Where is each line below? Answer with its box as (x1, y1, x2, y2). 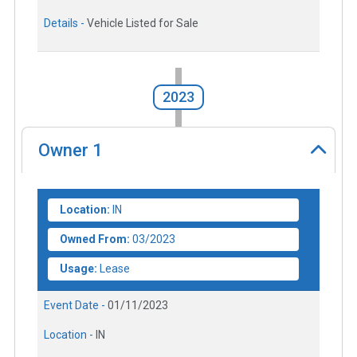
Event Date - (44, 298, 108, 312)
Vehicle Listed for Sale (87, 17, 198, 30)
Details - (44, 17, 87, 30)
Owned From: (60, 232, 130, 245)
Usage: (60, 261, 97, 275)
